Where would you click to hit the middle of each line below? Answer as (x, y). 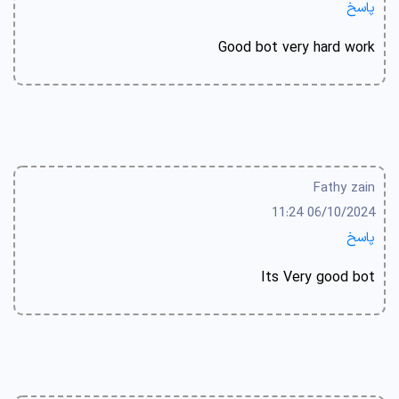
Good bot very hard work (297, 48)
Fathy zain (344, 188)
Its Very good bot (318, 278)
